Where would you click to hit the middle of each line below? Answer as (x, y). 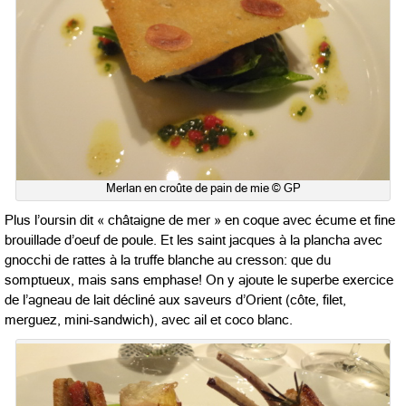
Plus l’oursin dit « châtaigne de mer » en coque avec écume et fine (200, 220)
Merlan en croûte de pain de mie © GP (203, 188)
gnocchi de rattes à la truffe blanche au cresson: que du (168, 260)
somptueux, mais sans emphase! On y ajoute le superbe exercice (199, 280)
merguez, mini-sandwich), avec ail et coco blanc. (149, 319)
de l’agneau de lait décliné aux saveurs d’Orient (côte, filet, (175, 300)
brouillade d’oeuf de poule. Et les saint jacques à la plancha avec (193, 240)
